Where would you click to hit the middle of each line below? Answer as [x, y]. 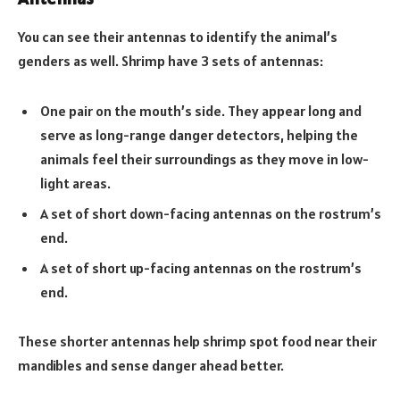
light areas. [75, 183]
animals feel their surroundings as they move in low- [204, 158]
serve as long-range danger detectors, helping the [199, 134]
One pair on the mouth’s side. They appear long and [201, 110]
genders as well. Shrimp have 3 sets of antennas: [171, 60]
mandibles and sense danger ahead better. [151, 366]
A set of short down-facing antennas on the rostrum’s [211, 213]
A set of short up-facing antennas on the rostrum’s [201, 267]
